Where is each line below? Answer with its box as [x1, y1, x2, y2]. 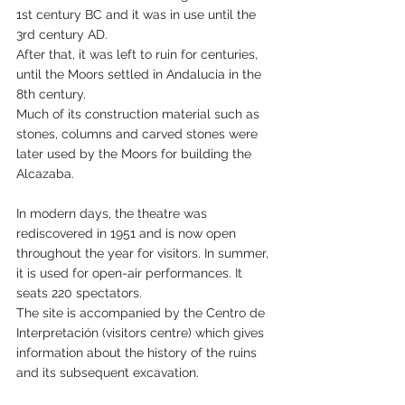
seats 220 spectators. [16, 286, 142, 301]
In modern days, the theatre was [16, 206, 211, 221]
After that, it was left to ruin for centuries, [16, 47, 261, 62]
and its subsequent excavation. [16, 365, 199, 381]
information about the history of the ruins [16, 345, 260, 361]
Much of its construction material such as [16, 107, 263, 122]
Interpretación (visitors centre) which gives [16, 325, 268, 341]
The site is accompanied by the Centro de [16, 306, 268, 321]
